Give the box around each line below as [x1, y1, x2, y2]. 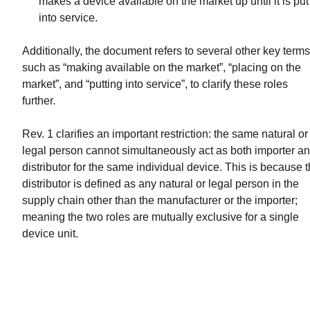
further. [22, 94, 55, 107]
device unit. [22, 227, 78, 239]
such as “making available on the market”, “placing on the [22, 61, 301, 73]
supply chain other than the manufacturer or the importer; [22, 194, 298, 206]
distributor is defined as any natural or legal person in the [22, 177, 299, 190]
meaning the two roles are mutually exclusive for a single [22, 210, 299, 223]
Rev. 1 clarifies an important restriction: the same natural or [22, 127, 308, 140]
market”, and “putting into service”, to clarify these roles [22, 77, 288, 90]
